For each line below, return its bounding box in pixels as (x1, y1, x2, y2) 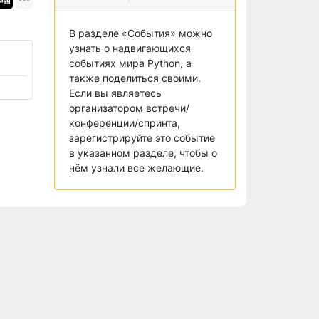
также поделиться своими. (69, 72, 201, 84)
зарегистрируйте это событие (69, 132, 215, 144)
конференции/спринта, (69, 117, 180, 129)
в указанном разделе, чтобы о (69, 147, 217, 159)
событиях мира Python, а (69, 57, 192, 69)
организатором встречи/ (69, 102, 189, 114)
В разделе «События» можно (69, 27, 212, 39)
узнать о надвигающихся (69, 42, 191, 54)
